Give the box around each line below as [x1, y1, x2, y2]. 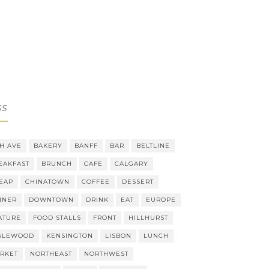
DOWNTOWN [28, 196, 74, 204]
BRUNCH [41, 160, 72, 168]
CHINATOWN [25, 178, 70, 186]
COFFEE [81, 178, 110, 186]
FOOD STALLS [32, 214, 81, 222]
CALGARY [114, 160, 148, 168]
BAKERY [33, 142, 62, 150]
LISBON [104, 232, 131, 240]
